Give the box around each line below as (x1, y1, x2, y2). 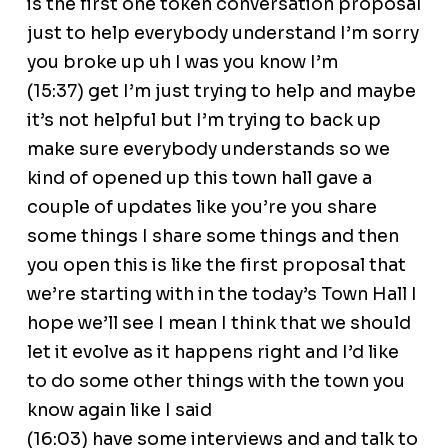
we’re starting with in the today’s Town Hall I (26, 283, 417, 306)
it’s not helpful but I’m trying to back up (26, 109, 381, 132)
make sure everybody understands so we (26, 138, 390, 161)
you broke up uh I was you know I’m (26, 51, 338, 74)
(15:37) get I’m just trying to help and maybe (26, 80, 416, 103)
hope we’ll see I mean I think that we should (26, 312, 411, 335)
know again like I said (26, 399, 212, 422)
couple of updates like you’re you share (26, 196, 377, 219)
